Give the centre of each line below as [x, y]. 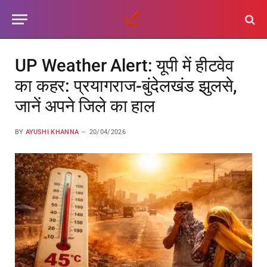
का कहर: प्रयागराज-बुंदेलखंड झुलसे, [126, 86]
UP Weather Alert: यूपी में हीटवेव [125, 66]
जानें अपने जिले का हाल [85, 106]
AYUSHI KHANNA [52, 132]
